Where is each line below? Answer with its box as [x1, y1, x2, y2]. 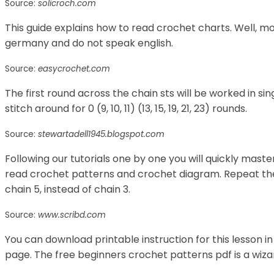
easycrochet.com [38, 62, 110, 75]
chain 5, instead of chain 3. [5, 182, 130, 196]
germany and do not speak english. [5, 35, 173, 50]
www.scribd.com [38, 209, 106, 221]
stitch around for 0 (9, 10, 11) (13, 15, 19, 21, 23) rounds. [5, 101, 247, 116]
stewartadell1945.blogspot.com [38, 128, 165, 140]
